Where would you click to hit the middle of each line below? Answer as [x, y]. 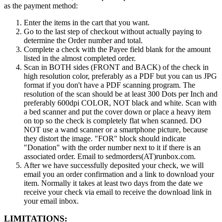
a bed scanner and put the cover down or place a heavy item [117, 112]
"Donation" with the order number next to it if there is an [112, 147]
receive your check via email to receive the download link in [118, 192]
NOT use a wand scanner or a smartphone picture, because [116, 130]
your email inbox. [51, 201]
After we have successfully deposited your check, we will [114, 165]
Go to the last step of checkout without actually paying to [113, 31]
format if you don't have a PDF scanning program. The [110, 85]
